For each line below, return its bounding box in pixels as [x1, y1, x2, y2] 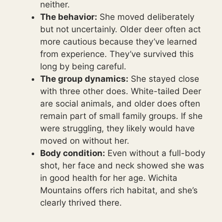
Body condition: [40, 148, 105, 158]
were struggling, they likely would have [40, 123, 195, 133]
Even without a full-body [105, 148, 205, 158]
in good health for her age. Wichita [40, 172, 177, 183]
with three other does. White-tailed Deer [40, 86, 201, 96]
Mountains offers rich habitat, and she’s [40, 185, 198, 195]
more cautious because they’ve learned [40, 36, 197, 47]
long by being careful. [40, 61, 126, 71]
